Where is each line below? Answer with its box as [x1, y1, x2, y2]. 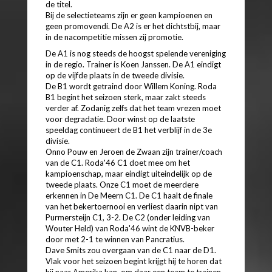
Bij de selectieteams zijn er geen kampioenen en [46, 10, 212, 20]
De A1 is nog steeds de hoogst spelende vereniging [46, 48, 226, 58]
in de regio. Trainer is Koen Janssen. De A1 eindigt [46, 59, 221, 69]
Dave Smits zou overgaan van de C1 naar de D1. [46, 245, 216, 255]
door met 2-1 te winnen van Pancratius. [46, 234, 185, 244]
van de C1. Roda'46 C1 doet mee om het [46, 157, 190, 168]
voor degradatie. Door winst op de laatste [46, 114, 195, 124]
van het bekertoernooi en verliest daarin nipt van [46, 201, 218, 211]
